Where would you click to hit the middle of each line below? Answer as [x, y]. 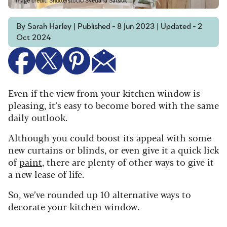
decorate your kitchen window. [74, 206]
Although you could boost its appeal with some [110, 137]
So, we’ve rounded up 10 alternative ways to [100, 194]
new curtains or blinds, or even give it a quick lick [113, 149]
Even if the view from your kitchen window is [104, 92]
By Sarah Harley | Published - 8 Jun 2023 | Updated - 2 [109, 26]
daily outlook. [38, 117]
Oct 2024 [34, 37]
